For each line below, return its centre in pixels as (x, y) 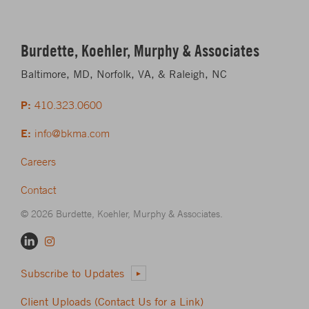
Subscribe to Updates (72, 273)
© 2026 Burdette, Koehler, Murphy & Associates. (122, 214)
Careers (38, 161)
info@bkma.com (72, 133)
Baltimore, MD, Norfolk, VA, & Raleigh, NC (124, 74)
